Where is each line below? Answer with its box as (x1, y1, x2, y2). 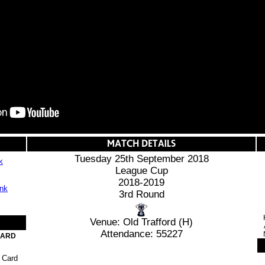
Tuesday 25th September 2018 (74, 153, 209, 164)
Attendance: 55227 (100, 228, 183, 240)
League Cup (115, 165, 168, 176)
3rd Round (118, 189, 164, 200)
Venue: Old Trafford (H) (90, 216, 193, 228)
